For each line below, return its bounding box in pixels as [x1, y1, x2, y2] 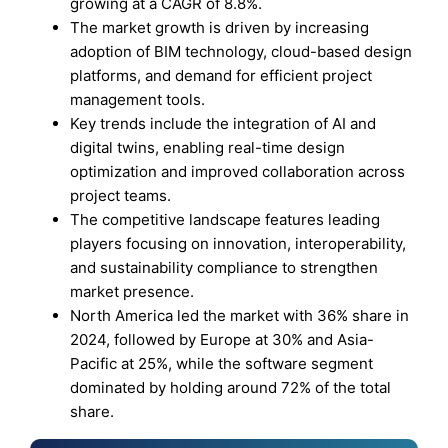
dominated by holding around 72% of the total [70, 378, 392, 397]
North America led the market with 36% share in [70, 306, 410, 325]
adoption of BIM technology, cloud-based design [70, 42, 413, 61]
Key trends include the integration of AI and [70, 114, 377, 133]
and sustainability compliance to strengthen [70, 258, 379, 277]
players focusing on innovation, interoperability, [70, 234, 407, 253]
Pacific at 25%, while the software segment [70, 354, 374, 373]
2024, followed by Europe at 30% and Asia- [70, 330, 375, 349]
